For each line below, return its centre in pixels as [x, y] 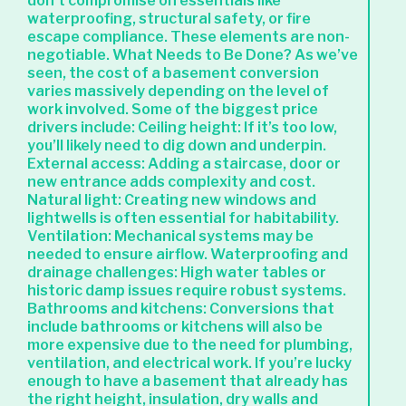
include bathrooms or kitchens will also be [175, 327]
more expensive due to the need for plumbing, [190, 345]
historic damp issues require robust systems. [187, 290]
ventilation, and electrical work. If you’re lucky [189, 363]
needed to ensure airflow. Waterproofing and [188, 254]
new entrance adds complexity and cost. [171, 182]
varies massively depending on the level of [178, 91]
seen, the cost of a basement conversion [173, 73]
